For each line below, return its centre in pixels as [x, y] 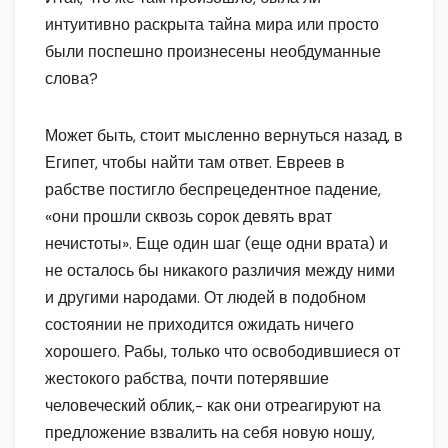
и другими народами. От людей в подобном [205, 298]
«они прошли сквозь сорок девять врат [188, 217]
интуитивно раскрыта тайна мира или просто [212, 25]
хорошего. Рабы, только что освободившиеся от [222, 352]
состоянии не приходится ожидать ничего [199, 325]
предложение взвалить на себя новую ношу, [210, 433]
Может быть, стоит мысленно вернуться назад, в [224, 136]
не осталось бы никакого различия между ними [220, 271]
